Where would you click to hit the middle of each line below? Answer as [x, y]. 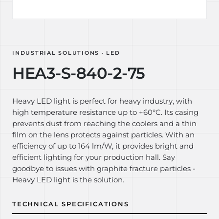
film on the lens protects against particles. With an [103, 135]
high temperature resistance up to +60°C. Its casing [105, 112]
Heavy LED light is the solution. [68, 180]
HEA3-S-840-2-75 [79, 73]
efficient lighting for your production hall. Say [94, 157]
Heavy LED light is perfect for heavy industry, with [102, 101]
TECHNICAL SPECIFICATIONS [71, 204]
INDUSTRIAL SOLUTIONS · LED [66, 53]
